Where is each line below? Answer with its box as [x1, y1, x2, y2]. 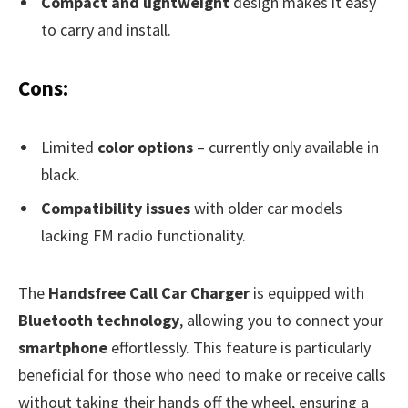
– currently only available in [193, 136, 379, 158]
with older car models [190, 198, 342, 219]
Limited [41, 136, 97, 158]
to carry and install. [41, 18, 171, 40]
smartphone [18, 336, 107, 358]
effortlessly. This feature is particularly [107, 336, 371, 358]
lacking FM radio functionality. [41, 225, 246, 247]
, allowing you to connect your [179, 309, 383, 331]
